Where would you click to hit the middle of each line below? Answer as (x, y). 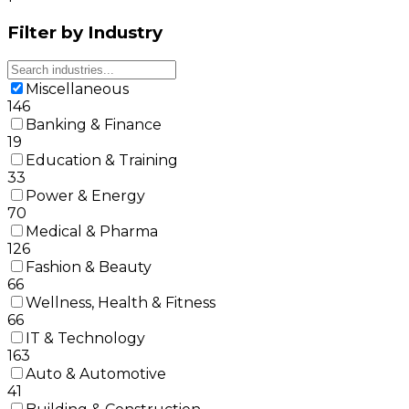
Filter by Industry (85, 33)
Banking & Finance (94, 125)
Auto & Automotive (96, 374)
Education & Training (102, 161)
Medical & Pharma (92, 232)
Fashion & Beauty (89, 267)
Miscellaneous (77, 89)
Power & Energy (85, 196)
